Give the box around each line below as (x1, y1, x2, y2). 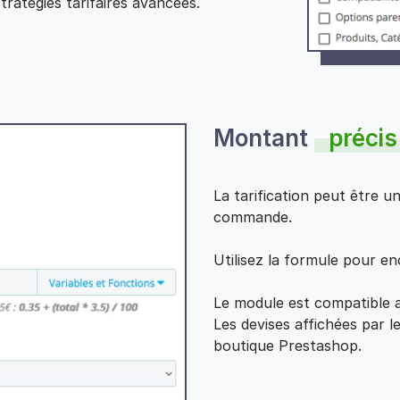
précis (329, 124, 397, 153)
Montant (213, 124, 314, 153)
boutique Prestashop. (213, 337, 362, 355)
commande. (213, 208, 292, 227)
